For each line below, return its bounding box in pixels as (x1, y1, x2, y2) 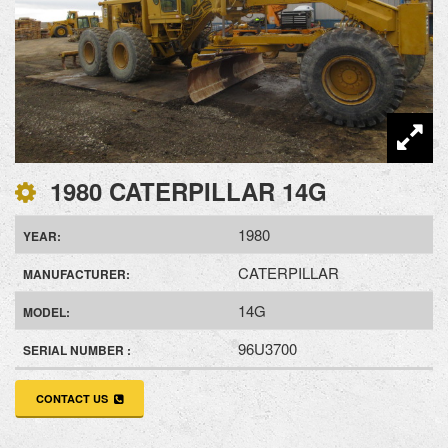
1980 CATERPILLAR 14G (36, 173, 334, 208)
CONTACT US (36, 390, 114, 406)
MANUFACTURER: (23, 264, 130, 283)
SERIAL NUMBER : (23, 340, 131, 359)
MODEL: (23, 302, 70, 321)
